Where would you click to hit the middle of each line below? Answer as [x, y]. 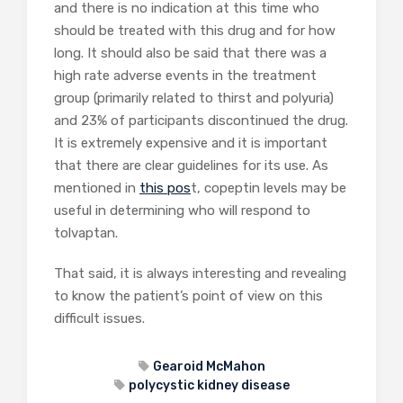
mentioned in [97, 188]
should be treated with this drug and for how [195, 31]
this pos [165, 188]
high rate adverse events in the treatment [185, 76]
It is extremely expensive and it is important [191, 143]
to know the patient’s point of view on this [188, 296]
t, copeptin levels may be [269, 188]
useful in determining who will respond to [182, 210]
